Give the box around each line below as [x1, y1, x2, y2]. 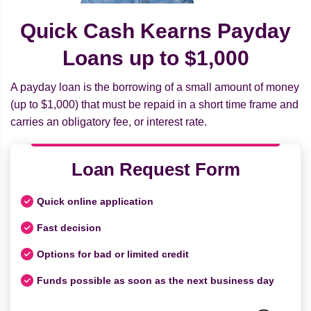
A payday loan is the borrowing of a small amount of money [10, 81, 299, 94]
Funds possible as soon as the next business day [37, 274, 274, 286]
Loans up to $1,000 [62, 47, 249, 70]
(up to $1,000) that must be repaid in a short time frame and [10, 99, 299, 111]
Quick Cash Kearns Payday [20, 19, 291, 43]
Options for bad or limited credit [37, 248, 189, 260]
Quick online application [37, 195, 153, 207]
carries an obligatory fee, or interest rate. [10, 116, 207, 128]
